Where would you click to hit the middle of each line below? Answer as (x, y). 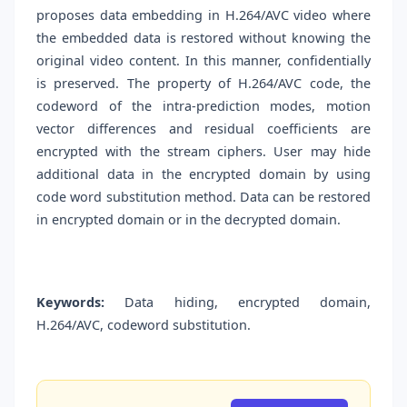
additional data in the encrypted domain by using (203, 174)
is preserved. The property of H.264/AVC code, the (203, 84)
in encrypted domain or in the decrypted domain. (189, 220)
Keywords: (70, 303)
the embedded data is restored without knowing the (203, 38)
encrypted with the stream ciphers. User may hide (203, 152)
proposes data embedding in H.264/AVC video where (203, 15)
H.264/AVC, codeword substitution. (144, 325)
